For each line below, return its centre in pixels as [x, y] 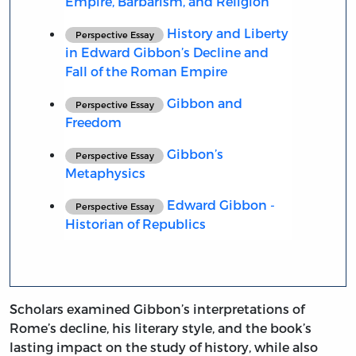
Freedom [93, 122]
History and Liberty [226, 33]
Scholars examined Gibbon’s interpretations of [157, 308]
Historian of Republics [135, 223]
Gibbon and [203, 103]
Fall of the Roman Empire [146, 71]
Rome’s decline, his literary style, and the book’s [161, 327]
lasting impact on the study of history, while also [164, 346]
